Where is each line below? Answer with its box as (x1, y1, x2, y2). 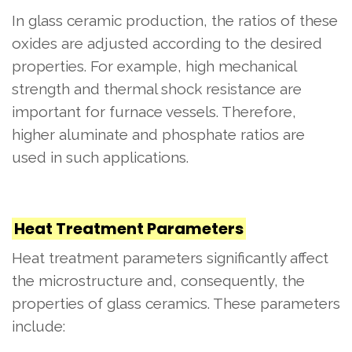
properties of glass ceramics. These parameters (12, 294, 340, 312)
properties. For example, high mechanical (12, 57, 296, 75)
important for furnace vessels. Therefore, (12, 102, 296, 120)
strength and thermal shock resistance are (12, 79, 302, 97)
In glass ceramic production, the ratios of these (12, 11, 338, 29)
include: (12, 317, 65, 335)
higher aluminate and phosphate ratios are (12, 125, 305, 143)
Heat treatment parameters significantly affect (12, 248, 328, 266)
